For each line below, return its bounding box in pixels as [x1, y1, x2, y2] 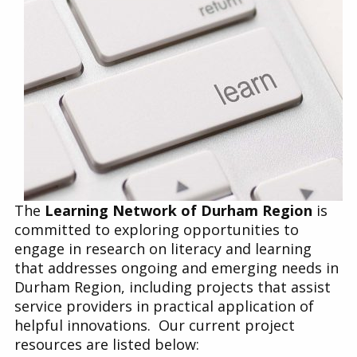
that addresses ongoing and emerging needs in [14, 257, 339, 277]
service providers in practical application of [14, 296, 314, 316]
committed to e [14, 219, 122, 239]
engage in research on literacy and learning [14, 238, 312, 258]
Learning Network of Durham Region [45, 200, 312, 220]
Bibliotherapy [14, 115, 108, 135]
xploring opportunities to [122, 219, 299, 239]
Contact [14, 210, 69, 229]
